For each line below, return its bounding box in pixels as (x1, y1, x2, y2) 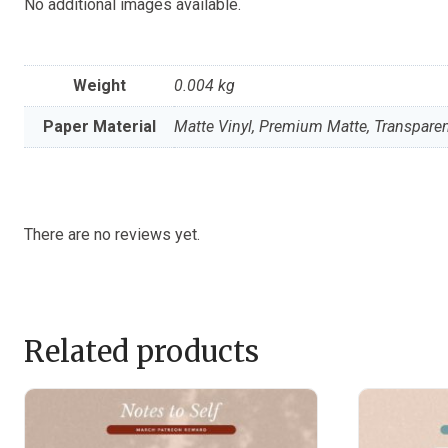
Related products (24, 333, 259, 370)
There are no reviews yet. (24, 224, 200, 244)
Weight (72, 75, 126, 95)
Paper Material (42, 116, 156, 136)
